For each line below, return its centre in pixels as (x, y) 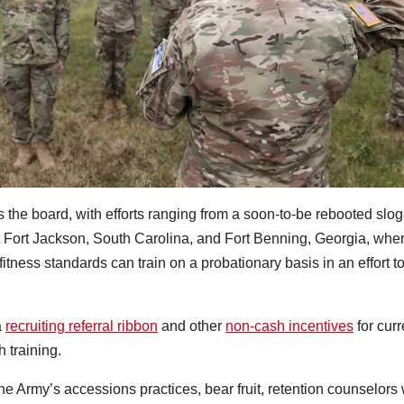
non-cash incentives (289, 326)
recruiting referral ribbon (82, 326)
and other (192, 326)
